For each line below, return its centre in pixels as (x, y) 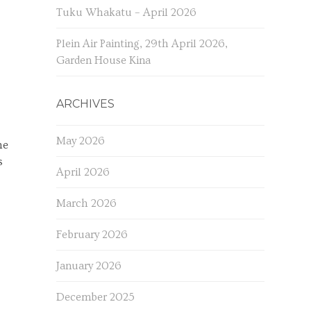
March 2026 (86, 203)
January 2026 (89, 266)
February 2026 (92, 235)
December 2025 (95, 297)
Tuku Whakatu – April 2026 (126, 12)
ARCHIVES (85, 104)
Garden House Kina (103, 60)
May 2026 (80, 141)
